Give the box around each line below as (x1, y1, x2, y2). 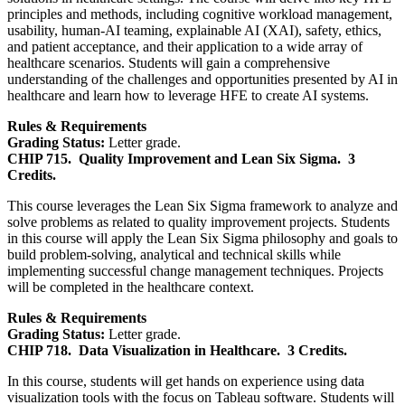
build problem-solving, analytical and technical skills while (7, 246, 341, 262)
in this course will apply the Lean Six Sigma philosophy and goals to (7, 230, 398, 246)
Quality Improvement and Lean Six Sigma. (79, 150, 341, 166)
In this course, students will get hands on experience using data (7, 372, 364, 389)
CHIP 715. (7, 150, 71, 166)
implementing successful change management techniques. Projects (7, 262, 383, 278)
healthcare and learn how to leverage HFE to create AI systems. (7, 87, 369, 103)
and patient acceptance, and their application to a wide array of (7, 38, 363, 54)
